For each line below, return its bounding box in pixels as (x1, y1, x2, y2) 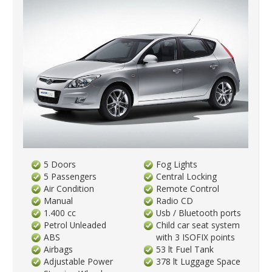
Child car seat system (156, 219, 240, 231)
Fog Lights (156, 158, 198, 171)
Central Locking (156, 171, 217, 183)
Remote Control (156, 183, 220, 195)
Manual (44, 195, 73, 207)
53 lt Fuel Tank (156, 243, 214, 256)
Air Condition (44, 183, 95, 195)
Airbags (44, 243, 73, 256)
